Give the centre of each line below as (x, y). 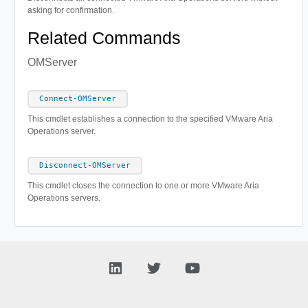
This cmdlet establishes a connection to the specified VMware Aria (150, 119)
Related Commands (104, 38)
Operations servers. (64, 198)
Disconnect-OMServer (85, 166)
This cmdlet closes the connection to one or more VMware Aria (143, 186)
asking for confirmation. (70, 11)
